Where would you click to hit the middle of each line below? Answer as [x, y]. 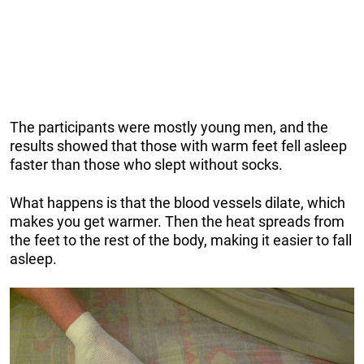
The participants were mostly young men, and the [169, 128]
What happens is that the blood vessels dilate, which [178, 203]
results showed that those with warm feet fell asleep [178, 146]
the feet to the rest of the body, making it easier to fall [181, 240]
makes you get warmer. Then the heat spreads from [177, 222]
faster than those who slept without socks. [146, 165]
